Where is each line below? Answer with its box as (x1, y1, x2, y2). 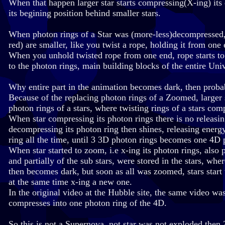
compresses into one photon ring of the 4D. (9, 198, 167, 208)
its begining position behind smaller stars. (9, 8, 161, 19)
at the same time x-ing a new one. (9, 177, 132, 187)
